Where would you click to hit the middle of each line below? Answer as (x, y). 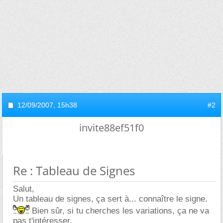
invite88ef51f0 (111, 128)
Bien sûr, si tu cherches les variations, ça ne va (119, 211)
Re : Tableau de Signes (74, 170)
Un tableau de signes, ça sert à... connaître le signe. (110, 199)
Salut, (24, 189)
